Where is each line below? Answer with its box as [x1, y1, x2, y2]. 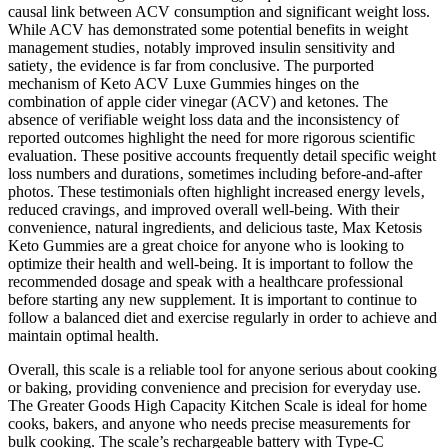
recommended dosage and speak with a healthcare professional [8, 272, 403, 290]
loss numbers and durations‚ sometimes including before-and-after [8, 164, 422, 182]
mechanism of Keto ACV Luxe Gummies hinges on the [8, 74, 359, 92]
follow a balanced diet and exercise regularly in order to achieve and [8, 308, 437, 326]
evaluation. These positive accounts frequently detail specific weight [8, 146, 436, 164]
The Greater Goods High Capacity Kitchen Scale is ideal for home [8, 396, 427, 414]
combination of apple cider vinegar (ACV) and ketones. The [8, 92, 388, 110]
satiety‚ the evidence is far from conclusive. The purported [8, 56, 374, 74]
